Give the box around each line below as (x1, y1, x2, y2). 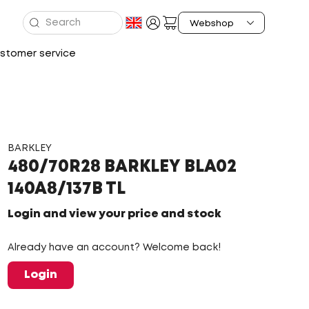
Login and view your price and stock (7, 209, 221, 219)
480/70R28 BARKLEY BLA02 (7, 160, 237, 175)
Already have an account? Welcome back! (7, 243, 221, 252)
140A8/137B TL (7, 182, 126, 197)
